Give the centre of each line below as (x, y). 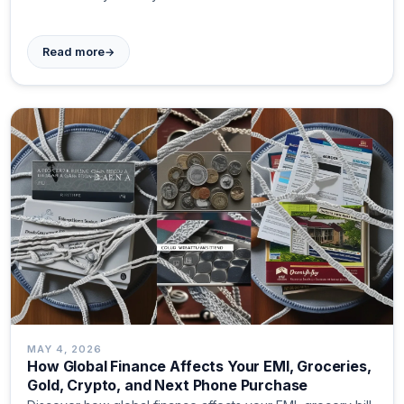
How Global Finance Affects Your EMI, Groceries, (199, 366)
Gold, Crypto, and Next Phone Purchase (168, 385)
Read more (74, 52)
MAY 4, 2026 (64, 349)
